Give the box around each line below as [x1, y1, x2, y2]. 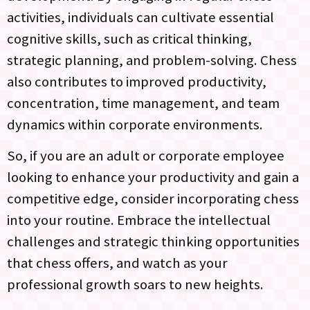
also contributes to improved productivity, [7, 72, 266, 91]
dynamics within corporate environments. [7, 115, 263, 134]
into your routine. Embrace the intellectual [7, 211, 271, 230]
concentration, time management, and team [7, 93, 280, 112]
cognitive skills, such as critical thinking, [7, 29, 252, 48]
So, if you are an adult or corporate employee [7, 147, 284, 165]
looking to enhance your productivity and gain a [7, 168, 299, 187]
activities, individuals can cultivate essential [7, 8, 274, 26]
